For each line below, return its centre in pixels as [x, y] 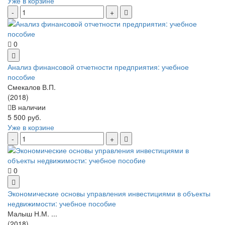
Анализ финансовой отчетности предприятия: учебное [98, 67]
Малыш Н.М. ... [32, 213]
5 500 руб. [24, 117]
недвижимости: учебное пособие [62, 203]
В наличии [29, 107]
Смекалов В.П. [32, 87]
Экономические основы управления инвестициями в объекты [109, 193]
